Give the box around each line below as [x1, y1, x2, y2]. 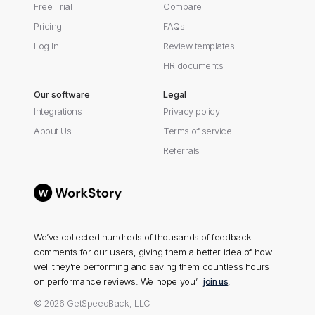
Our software [34, 89, 90, 101]
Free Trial [34, 1, 72, 13]
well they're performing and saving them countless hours [34, 262, 269, 273]
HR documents [163, 60, 224, 72]
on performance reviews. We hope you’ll [34, 276, 204, 288]
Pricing [34, 21, 62, 32]
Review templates [163, 41, 235, 52]
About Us [34, 126, 72, 137]
